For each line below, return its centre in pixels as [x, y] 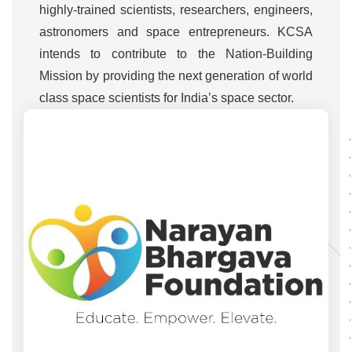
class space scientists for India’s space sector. [166, 98]
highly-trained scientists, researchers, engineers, [176, 10]
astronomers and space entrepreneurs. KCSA [176, 32]
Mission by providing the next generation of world [176, 76]
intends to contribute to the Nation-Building [176, 54]
